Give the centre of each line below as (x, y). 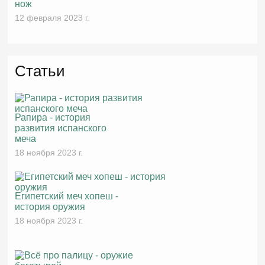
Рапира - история (53, 117)
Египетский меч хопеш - (67, 196)
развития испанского (61, 128)
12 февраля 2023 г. (52, 17)
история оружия (50, 206)
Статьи (40, 71)
